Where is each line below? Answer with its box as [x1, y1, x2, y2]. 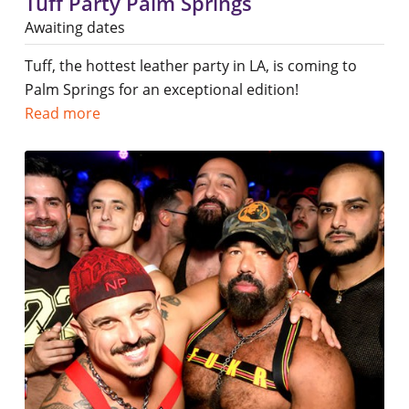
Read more [24, 103, 100, 124]
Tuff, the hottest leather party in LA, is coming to [24, 56, 357, 77]
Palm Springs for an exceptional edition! [24, 79, 299, 100]
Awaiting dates [24, 17, 125, 38]
